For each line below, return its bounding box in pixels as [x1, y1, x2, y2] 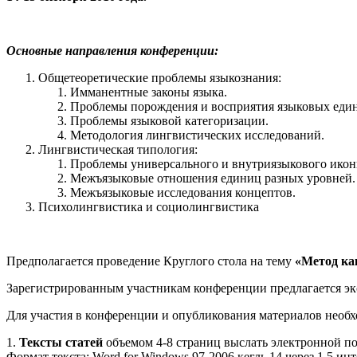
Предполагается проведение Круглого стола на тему [6, 253, 295, 268]
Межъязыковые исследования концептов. [70, 185, 296, 199]
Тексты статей [19, 335, 103, 349]
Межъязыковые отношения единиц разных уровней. [70, 171, 355, 185]
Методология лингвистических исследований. [70, 127, 324, 142]
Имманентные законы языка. [70, 84, 227, 99]
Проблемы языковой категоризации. [70, 113, 269, 127]
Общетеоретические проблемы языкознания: [38, 70, 281, 84]
